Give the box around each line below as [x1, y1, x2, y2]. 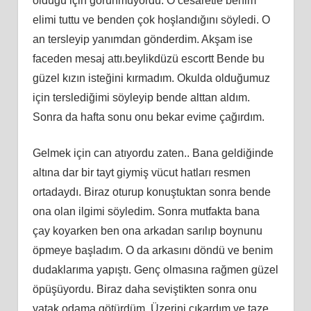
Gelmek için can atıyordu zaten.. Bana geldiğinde [32, 146, 274, 159]
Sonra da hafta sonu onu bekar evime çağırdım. [32, 110, 264, 123]
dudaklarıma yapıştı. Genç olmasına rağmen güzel [32, 263, 278, 276]
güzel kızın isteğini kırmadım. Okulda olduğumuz [32, 72, 270, 84]
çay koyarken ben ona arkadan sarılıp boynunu [32, 224, 262, 237]
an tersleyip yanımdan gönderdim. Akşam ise [32, 33, 253, 45]
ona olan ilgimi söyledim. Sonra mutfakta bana [32, 205, 260, 217]
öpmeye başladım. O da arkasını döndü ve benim [32, 244, 273, 256]
